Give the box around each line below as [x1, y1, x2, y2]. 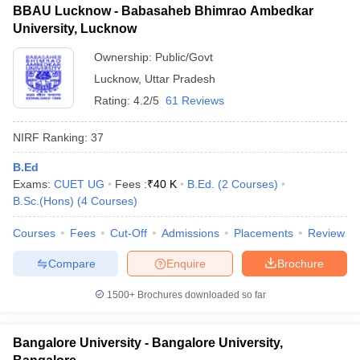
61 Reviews [166, 94, 224, 107]
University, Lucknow [13, 22, 137, 35]
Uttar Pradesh [145, 72, 215, 85]
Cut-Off [110, 227, 147, 239]
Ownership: [94, 51, 155, 63]
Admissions [162, 227, 219, 239]
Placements [234, 227, 293, 239]
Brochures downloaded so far [134, 289, 266, 301]
